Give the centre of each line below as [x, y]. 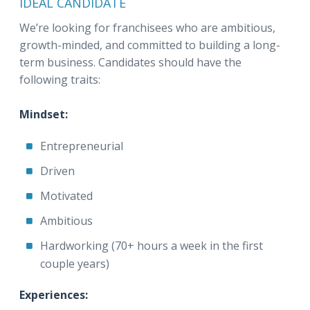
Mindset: [44, 114]
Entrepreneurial [82, 146]
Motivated [66, 196]
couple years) [75, 264]
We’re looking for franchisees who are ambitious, [147, 28]
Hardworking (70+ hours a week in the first [152, 246]
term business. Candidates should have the [130, 62]
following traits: [60, 80]
